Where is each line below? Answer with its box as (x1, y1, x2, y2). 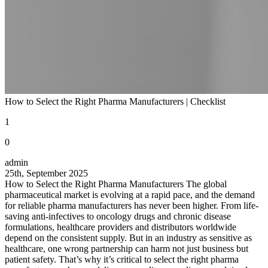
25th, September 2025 (5, 167, 88, 178)
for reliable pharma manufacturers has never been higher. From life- (5, 200, 258, 211)
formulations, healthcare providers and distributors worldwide (5, 221, 236, 232)
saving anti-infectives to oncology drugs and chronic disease (5, 211, 231, 221)
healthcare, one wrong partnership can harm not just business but (5, 243, 248, 254)
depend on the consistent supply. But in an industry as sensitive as (5, 232, 252, 243)
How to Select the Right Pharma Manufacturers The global (5, 178, 227, 189)
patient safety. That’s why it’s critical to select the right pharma (5, 254, 239, 264)
